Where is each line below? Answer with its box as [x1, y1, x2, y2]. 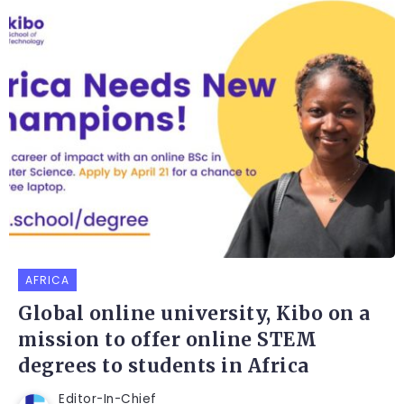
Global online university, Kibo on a [18, 302, 371, 326]
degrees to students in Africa [18, 354, 309, 379]
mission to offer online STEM [18, 328, 317, 353]
